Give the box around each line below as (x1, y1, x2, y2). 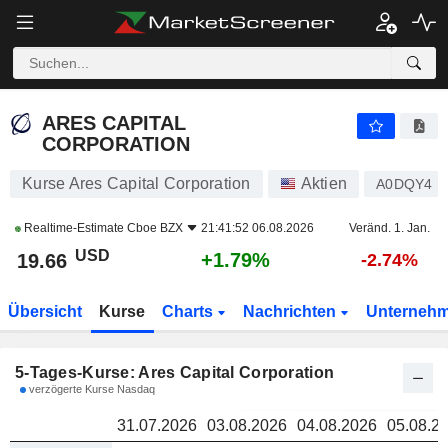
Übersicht (8, 303, 83, 320)
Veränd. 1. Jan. (348, 221, 430, 235)
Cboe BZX (127, 221, 183, 235)
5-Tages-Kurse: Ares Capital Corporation (15, 364, 335, 381)
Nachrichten (242, 303, 340, 320)
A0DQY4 (376, 176, 433, 192)
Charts (161, 303, 217, 320)
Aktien (300, 175, 347, 192)
